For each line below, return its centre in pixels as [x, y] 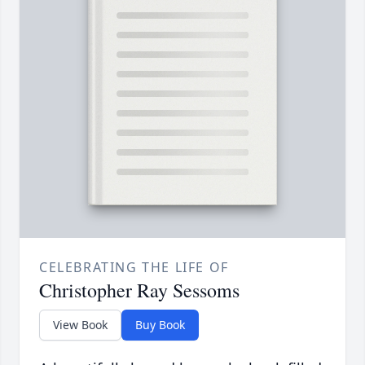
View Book [80, 325]
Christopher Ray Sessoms [139, 290]
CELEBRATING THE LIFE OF [134, 268]
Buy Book [160, 325]
